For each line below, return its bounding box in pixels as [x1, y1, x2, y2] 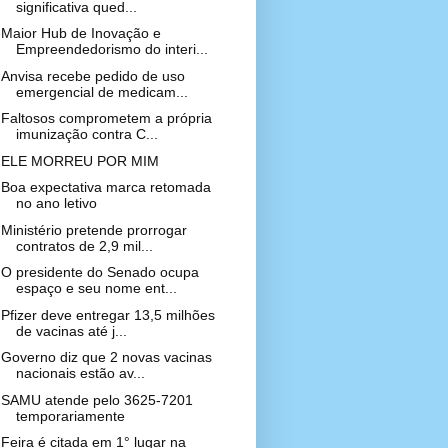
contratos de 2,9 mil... [15, 237, 153, 254]
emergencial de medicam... [15, 83, 188, 100]
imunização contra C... [15, 126, 158, 142]
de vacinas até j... [15, 322, 127, 339]
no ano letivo [15, 195, 97, 211]
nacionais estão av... [15, 365, 145, 381]
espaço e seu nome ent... [15, 280, 177, 296]
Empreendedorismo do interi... [15, 41, 208, 57]
